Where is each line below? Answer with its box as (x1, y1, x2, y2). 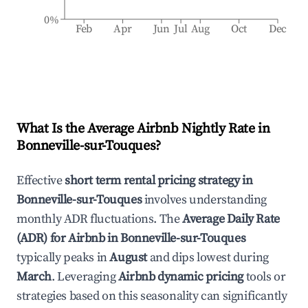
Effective (16, 173, 65, 188)
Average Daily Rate (182, 211, 280, 227)
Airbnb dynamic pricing (118, 269, 244, 285)
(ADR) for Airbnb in (16, 230, 121, 246)
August (109, 250, 148, 265)
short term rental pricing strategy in (65, 173, 253, 188)
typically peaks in (16, 250, 107, 265)
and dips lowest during (147, 250, 269, 265)
